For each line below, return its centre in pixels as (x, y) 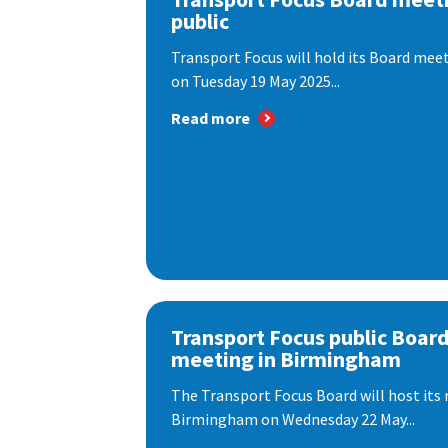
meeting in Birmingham (286, 359)
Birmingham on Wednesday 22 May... (293, 419)
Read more (210, 118)
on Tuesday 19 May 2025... (255, 81)
